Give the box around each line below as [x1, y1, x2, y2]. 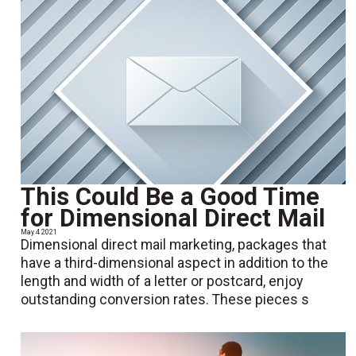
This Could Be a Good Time [21, 182, 320, 212]
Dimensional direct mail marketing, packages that [21, 237, 327, 253]
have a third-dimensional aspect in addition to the [21, 255, 329, 272]
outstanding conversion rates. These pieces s [21, 292, 310, 308]
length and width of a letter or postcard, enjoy [21, 273, 304, 290]
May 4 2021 [21, 228, 58, 237]
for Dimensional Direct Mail [21, 203, 326, 234]
